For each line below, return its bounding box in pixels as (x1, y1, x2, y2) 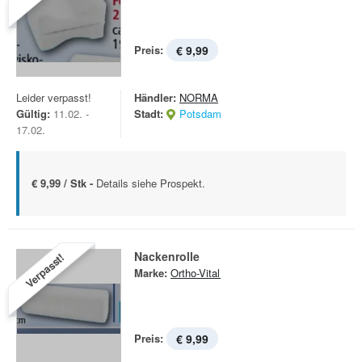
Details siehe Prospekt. (96, 175, 205, 191)
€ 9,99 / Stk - (32, 175, 96, 191)
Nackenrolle (134, 248, 200, 264)
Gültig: (16, 106, 50, 121)
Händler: (134, 90, 176, 105)
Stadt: (134, 106, 163, 121)
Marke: (134, 265, 167, 280)
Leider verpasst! (16, 90, 91, 105)
